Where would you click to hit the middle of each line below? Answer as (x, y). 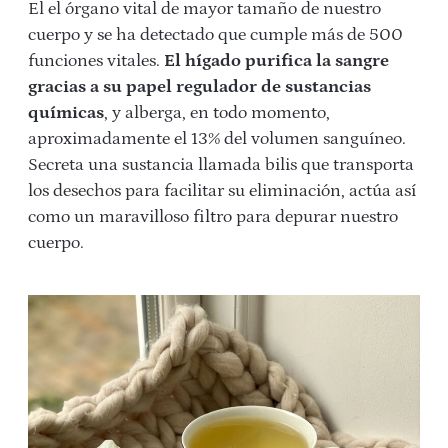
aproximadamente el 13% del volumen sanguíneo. (217, 139)
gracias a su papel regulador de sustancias (199, 87)
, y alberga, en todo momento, (217, 113)
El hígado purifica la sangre (276, 61)
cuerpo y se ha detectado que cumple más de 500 (215, 35)
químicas (66, 113)
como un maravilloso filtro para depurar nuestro (213, 217)
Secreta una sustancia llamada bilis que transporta (221, 165)
